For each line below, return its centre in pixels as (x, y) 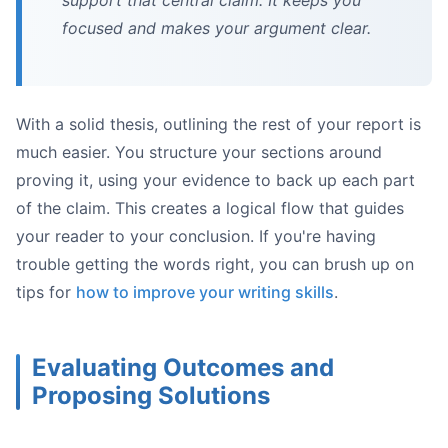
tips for (46, 292)
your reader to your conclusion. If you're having (196, 236)
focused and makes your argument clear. (216, 28)
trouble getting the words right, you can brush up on (215, 264)
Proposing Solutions (151, 396)
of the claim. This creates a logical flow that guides (210, 208)
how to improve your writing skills (205, 292)
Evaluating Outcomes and (183, 368)
